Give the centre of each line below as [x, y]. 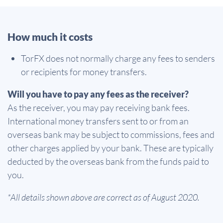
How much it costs [50, 36]
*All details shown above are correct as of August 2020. [104, 197]
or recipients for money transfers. [84, 71]
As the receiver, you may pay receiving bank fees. [99, 107]
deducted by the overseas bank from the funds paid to [108, 161]
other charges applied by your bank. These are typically [111, 148]
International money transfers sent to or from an [98, 121]
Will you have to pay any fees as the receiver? [98, 94]
